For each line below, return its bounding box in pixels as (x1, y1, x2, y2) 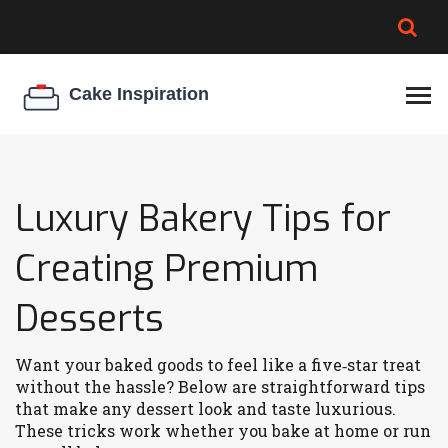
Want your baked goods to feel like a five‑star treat (15, 354, 421, 375)
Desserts (15, 295, 164, 343)
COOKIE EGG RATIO (17, 99, 175, 119)
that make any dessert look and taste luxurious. (15, 398, 396, 419)
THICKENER (17, 168, 116, 188)
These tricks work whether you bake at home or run (15, 420, 431, 441)
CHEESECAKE (17, 143, 128, 163)
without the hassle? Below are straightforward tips (15, 376, 425, 397)
